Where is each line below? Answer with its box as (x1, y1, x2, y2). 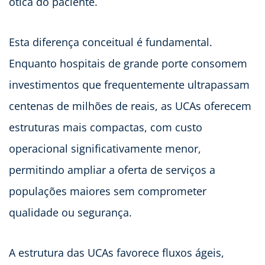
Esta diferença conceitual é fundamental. (9, 35, 212, 50)
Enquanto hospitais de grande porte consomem (9, 56, 247, 71)
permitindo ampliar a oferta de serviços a (9, 163, 215, 177)
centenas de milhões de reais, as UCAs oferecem (9, 99, 251, 114)
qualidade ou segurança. (9, 205, 132, 220)
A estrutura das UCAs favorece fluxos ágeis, (9, 245, 224, 260)
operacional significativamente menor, (9, 141, 201, 156)
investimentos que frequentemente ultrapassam (9, 77, 250, 92)
